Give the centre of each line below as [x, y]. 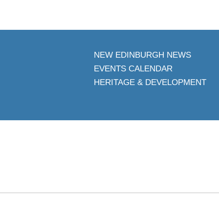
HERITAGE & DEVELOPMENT [150, 82]
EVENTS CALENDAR [133, 69]
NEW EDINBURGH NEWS [142, 55]
